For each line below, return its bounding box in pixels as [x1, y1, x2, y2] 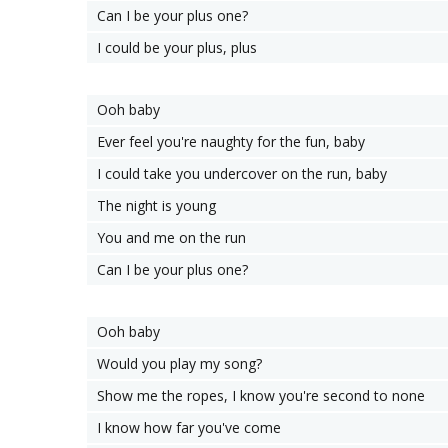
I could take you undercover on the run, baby [97, 164, 387, 183]
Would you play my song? [97, 354, 262, 373]
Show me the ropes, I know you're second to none [97, 386, 425, 405]
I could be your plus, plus [97, 38, 257, 57]
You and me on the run [97, 228, 246, 247]
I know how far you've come [97, 418, 281, 437]
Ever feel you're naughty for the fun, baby [97, 132, 365, 151]
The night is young [97, 196, 216, 215]
